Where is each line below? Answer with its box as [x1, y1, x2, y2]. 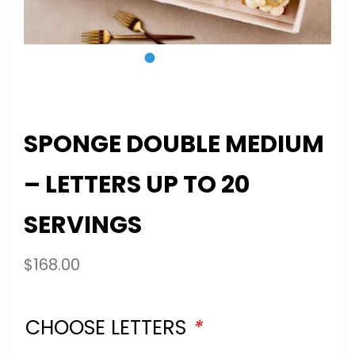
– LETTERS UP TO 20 [24, 167, 250, 201]
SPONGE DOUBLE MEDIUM [24, 127, 325, 161]
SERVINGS [24, 208, 143, 242]
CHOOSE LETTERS [25, 313, 193, 342]
